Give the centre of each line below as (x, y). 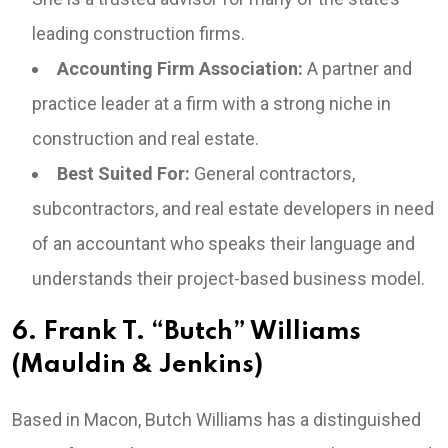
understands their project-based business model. (228, 279)
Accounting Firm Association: (180, 69)
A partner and (357, 69)
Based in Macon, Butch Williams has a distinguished (216, 420)
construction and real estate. (145, 139)
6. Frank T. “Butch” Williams (186, 333)
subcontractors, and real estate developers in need (233, 209)
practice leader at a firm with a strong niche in (211, 104)
